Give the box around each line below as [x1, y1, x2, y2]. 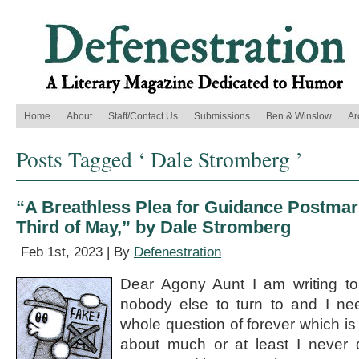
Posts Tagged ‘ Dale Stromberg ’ [16, 144, 303, 174]
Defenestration [134, 244, 221, 260]
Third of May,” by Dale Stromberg [16, 217, 291, 237]
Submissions [194, 111, 250, 122]
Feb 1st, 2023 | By [21, 244, 134, 260]
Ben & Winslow [266, 111, 332, 122]
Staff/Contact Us [108, 111, 178, 122]
